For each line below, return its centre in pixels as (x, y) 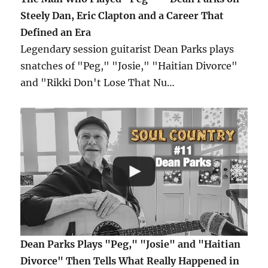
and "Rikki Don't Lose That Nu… (98, 83)
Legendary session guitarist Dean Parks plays (127, 49)
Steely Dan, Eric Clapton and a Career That (122, 16)
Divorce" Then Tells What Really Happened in (130, 261)
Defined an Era (56, 33)
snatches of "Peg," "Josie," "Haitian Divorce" (129, 66)
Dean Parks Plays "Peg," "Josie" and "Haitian (131, 244)
